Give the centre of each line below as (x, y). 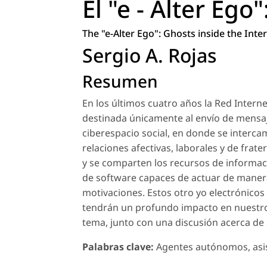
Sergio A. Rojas (149, 55)
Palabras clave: (118, 246)
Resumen (120, 81)
